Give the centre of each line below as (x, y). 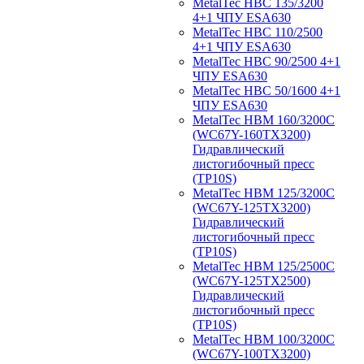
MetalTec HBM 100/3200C (264, 339)
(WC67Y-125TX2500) (251, 281)
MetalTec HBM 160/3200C (264, 120)
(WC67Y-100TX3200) (251, 354)
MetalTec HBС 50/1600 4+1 (266, 91)
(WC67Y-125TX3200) (251, 208)
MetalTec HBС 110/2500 (258, 32)
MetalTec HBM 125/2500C (264, 266)
